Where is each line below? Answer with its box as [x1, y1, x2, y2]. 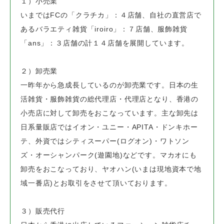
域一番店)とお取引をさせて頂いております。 [20, 179, 172, 187]
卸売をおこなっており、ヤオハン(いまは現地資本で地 [20, 165, 201, 173]
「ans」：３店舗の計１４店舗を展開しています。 [20, 39, 189, 47]
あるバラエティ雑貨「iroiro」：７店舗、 [20, 25, 158, 33]
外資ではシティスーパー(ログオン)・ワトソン [35, 137, 190, 145]
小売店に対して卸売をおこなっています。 [20, 109, 161, 117]
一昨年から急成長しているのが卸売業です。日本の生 [20, 81, 199, 89]
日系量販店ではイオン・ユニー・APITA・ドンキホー [20, 123, 198, 131]
